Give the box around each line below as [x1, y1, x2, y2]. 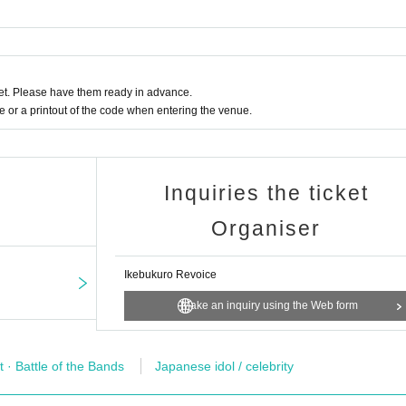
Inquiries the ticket [163, 181, 369, 205]
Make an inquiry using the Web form [181, 299, 358, 312]
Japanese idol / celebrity [155, 359, 294, 373]
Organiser [211, 217, 321, 240]
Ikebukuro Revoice [124, 268, 217, 281]
